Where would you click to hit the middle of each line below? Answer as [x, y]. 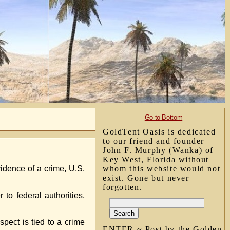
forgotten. [122, 187]
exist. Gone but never [146, 178]
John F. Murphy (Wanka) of [158, 150]
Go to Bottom [164, 117]
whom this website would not [162, 169]
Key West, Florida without [156, 159]
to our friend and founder [154, 141]
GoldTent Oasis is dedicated [159, 132]
